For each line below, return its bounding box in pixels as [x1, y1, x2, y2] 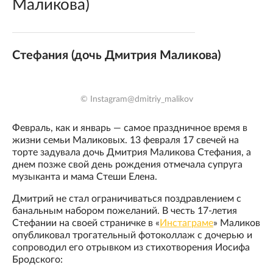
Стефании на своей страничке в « [12, 218, 160, 229]
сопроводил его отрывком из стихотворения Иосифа [12, 243, 250, 253]
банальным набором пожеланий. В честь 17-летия [12, 206, 237, 216]
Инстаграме [160, 218, 213, 229]
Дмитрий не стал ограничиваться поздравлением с [12, 194, 241, 204]
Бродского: [12, 255, 63, 265]
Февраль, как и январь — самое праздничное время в [12, 123, 247, 133]
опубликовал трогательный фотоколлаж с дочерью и [12, 230, 252, 241]
